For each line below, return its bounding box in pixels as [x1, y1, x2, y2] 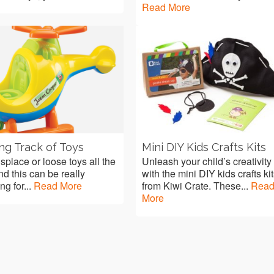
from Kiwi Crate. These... [142, 178, 251, 193]
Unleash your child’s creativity [142, 154, 272, 168]
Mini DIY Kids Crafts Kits [142, 140, 267, 154]
